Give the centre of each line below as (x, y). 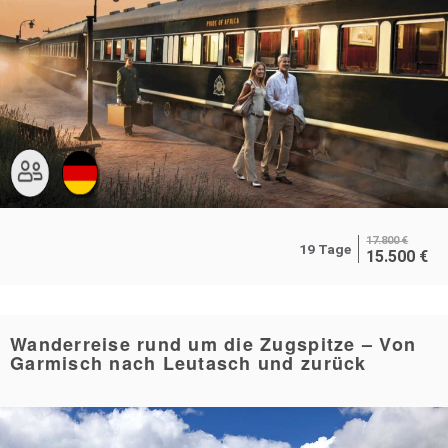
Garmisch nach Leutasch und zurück (188, 362)
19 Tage (325, 248)
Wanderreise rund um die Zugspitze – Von (213, 343)
